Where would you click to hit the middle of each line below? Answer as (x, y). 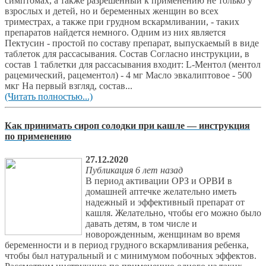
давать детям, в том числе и (141, 224)
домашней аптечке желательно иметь (161, 192)
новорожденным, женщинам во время (163, 235)
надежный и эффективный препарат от (165, 202)
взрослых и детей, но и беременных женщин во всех (112, 11)
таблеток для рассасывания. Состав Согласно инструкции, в (127, 53)
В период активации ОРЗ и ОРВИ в (159, 181)
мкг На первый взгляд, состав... (69, 85)
